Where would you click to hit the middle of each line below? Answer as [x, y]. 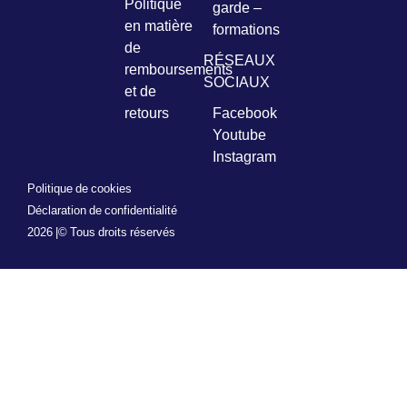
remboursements [179, 69]
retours [147, 112]
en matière [159, 25]
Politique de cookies [79, 188]
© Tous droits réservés [117, 231]
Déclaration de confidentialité [102, 209]
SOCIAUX [237, 81]
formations [246, 29]
